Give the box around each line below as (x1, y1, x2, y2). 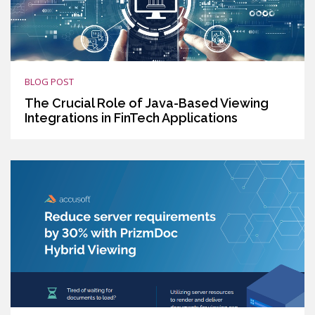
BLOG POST (25, 75, 74, 88)
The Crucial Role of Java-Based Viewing (25, 95, 269, 110)
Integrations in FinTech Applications (25, 110, 238, 125)
